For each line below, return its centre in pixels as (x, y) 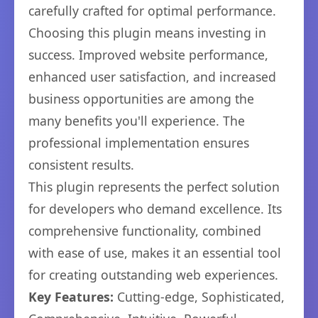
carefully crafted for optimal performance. (152, 11)
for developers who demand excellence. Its (155, 209)
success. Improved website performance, (148, 55)
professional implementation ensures (139, 143)
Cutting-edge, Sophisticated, (199, 297)
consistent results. (81, 165)
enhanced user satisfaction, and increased (152, 77)
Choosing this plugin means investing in (147, 33)
